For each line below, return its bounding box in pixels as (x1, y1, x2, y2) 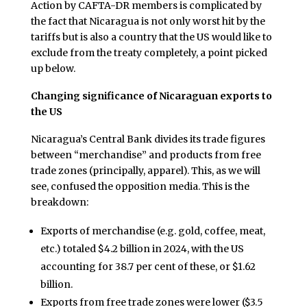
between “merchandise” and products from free (30, 148, 261, 161)
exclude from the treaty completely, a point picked (30, 47, 267, 60)
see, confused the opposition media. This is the (30, 180, 249, 193)
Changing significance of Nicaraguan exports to (30, 89, 272, 102)
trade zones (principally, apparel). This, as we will (30, 164, 260, 177)
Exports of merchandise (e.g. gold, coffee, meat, (40, 224, 265, 237)
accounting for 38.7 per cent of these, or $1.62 (40, 260, 256, 273)
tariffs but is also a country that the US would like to (30, 31, 272, 44)
